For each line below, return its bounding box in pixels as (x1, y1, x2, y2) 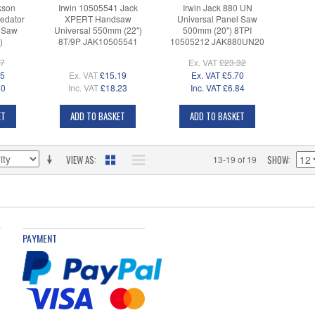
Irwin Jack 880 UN (182, 1, 252, 14)
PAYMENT (22, 231, 57, 246)
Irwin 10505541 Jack (58, 1, 138, 14)
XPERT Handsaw (64, 13, 131, 25)
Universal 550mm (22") (53, 24, 142, 37)
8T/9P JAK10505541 (58, 35, 138, 48)
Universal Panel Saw (177, 13, 257, 25)
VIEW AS (66, 152, 94, 167)
